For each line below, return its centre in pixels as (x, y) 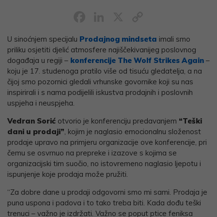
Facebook (122, 17)
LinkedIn (136, 17)
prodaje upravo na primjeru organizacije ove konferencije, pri (107, 142)
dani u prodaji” (36, 132)
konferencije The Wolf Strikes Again (137, 61)
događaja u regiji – (39, 61)
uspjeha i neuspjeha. (41, 103)
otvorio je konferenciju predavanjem (117, 121)
